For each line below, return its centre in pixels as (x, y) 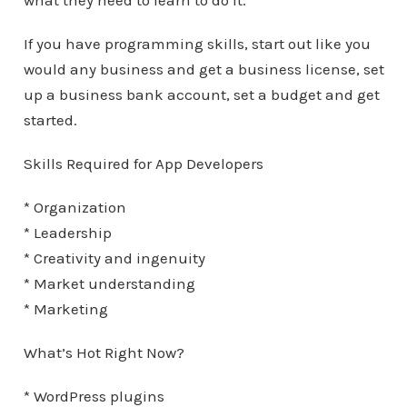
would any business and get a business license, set (203, 69)
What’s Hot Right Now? (104, 352)
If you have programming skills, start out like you (197, 44)
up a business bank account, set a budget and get (201, 94)
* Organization (74, 207)
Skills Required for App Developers (143, 164)
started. (50, 120)
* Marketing (65, 309)
